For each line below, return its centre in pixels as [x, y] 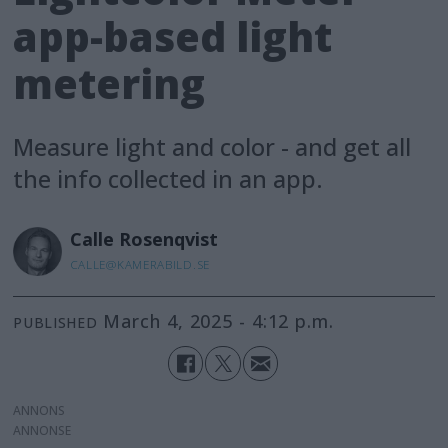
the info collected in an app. [168, 179]
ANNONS [39, 410]
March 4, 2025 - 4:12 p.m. [227, 321]
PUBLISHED [55, 323]
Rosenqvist [168, 238]
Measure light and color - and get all [212, 147]
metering [109, 83]
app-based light [173, 36]
